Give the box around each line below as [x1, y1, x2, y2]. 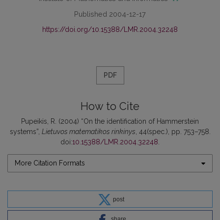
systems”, [9, 128, 42, 136]
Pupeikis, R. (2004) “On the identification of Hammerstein [21, 117, 199, 125]
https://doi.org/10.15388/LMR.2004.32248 [42, 26, 178, 33]
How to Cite [81, 100, 139, 112]
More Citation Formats [15, 159, 85, 167]
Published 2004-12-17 [74, 10, 146, 18]
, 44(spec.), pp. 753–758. [135, 128, 211, 136]
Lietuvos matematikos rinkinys [41, 128, 136, 136]
